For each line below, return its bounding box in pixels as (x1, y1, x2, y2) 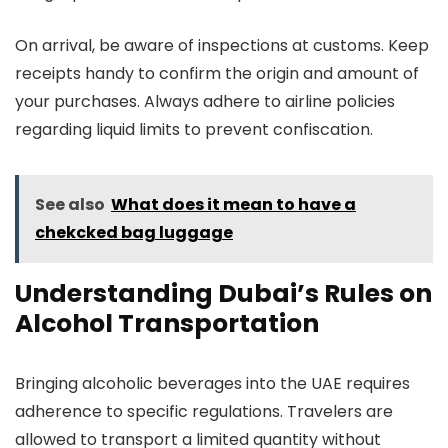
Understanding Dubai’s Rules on (15, 276, 432, 311)
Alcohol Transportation (15, 306, 319, 341)
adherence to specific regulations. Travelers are (15, 400, 393, 423)
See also (35, 193, 105, 216)
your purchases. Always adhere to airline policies (15, 90, 395, 113)
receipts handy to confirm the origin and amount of (15, 62, 419, 85)
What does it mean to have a (111, 193, 356, 216)
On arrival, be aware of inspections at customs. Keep (15, 34, 429, 57)
